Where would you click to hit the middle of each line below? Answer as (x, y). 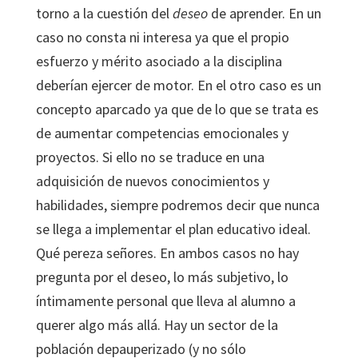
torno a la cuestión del (104, 13)
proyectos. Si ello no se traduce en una (150, 157)
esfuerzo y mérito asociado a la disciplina (159, 61)
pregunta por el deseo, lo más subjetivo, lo (162, 277)
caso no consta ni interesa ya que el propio (162, 37)
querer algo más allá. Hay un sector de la (157, 325)
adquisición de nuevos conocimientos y (152, 181)
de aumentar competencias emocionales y (162, 133)
